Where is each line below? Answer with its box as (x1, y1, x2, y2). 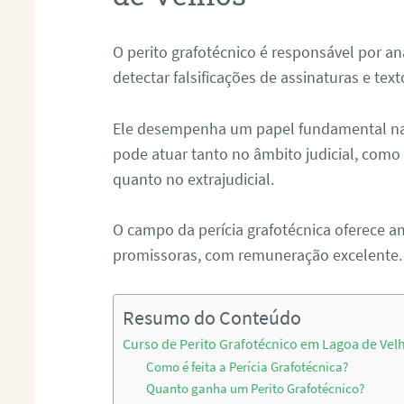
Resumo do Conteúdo (123, 306, 302, 331)
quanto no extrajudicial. (113, 168, 275, 189)
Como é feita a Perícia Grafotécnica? (146, 359, 349, 376)
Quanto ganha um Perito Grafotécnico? (146, 381, 365, 398)
